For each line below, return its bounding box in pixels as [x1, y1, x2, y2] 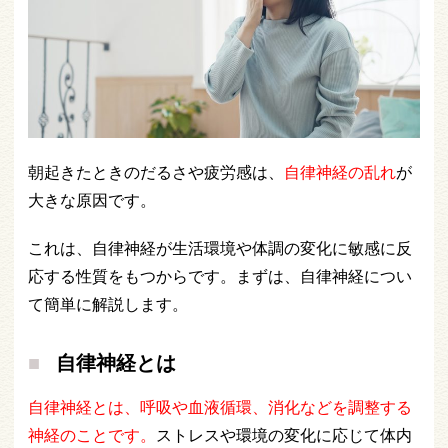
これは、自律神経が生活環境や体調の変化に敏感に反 [28, 237, 412, 260]
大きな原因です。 [28, 189, 156, 212]
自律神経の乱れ [284, 161, 396, 184]
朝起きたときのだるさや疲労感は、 [28, 161, 284, 184]
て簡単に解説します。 [28, 293, 188, 316]
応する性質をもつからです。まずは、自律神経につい [28, 265, 412, 288]
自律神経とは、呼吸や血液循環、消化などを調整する [28, 396, 412, 419]
